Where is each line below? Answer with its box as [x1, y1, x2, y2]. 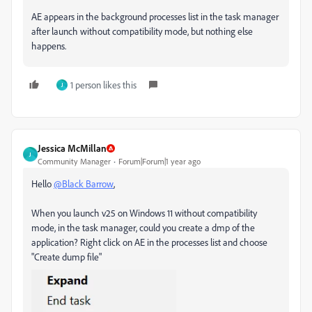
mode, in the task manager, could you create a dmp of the [31, 221, 255, 233]
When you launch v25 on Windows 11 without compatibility [31, 207, 257, 219]
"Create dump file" [31, 251, 102, 263]
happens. [31, 40, 66, 52]
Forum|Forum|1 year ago [118, 156, 201, 166]
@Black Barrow [54, 178, 114, 189]
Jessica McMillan [38, 142, 107, 154]
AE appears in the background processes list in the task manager [31, 10, 279, 22]
